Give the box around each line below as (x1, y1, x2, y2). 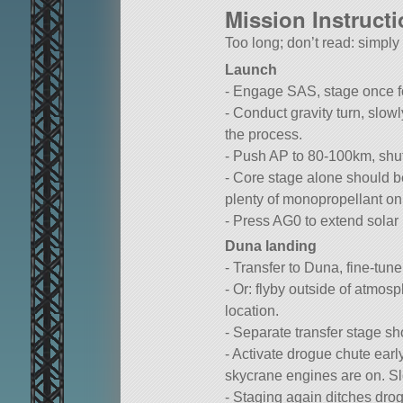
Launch (225, 62, 277, 78)
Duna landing (225, 237, 317, 254)
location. (225, 302, 279, 318)
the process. (225, 127, 302, 143)
